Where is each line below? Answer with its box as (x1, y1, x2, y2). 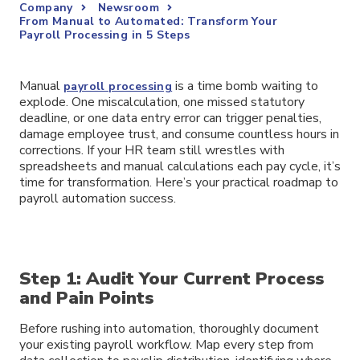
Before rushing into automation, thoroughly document (19, 319, 319, 337)
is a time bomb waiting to (172, 77, 319, 95)
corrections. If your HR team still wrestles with (19, 141, 284, 159)
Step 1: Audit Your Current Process (19, 266, 324, 291)
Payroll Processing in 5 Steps (19, 27, 190, 43)
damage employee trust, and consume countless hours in (19, 125, 339, 143)
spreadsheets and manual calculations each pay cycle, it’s (19, 157, 341, 175)
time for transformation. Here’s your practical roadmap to (19, 174, 338, 191)
